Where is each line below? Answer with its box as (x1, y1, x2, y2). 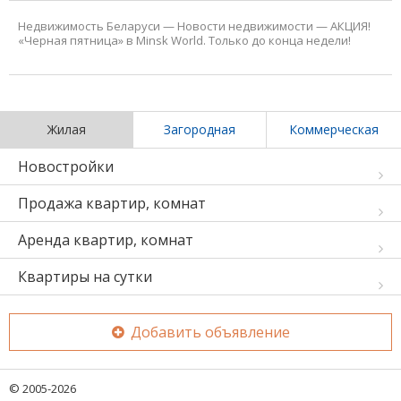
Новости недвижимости (177, 17, 313, 34)
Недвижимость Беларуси (18, 17, 160, 34)
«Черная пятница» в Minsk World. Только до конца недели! (18, 31, 351, 48)
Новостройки (18, 156, 114, 176)
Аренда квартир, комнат (18, 229, 193, 250)
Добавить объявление (126, 321, 290, 342)
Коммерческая (289, 120, 379, 138)
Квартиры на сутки (18, 266, 152, 286)
